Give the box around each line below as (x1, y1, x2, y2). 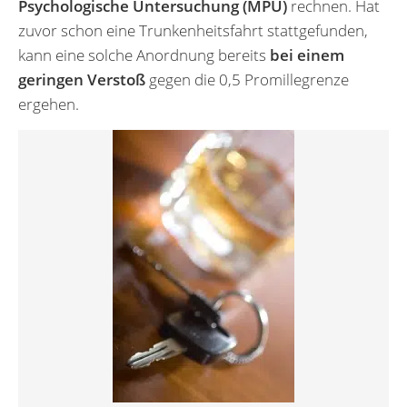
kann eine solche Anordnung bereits (18, 44, 270, 65)
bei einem (270, 44, 344, 65)
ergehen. (18, 93, 79, 114)
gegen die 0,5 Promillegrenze (145, 68, 349, 90)
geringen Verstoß (18, 68, 145, 90)
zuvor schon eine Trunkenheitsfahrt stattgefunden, (18, 19, 368, 41)
